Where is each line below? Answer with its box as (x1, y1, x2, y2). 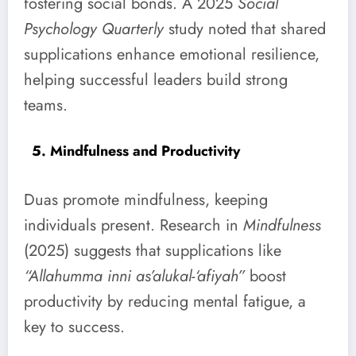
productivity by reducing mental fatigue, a (24, 289, 306, 313)
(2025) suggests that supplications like (24, 238, 281, 262)
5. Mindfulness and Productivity (32, 141, 240, 162)
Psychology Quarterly (24, 17, 164, 41)
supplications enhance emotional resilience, (24, 43, 319, 67)
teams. (24, 94, 68, 118)
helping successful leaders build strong (24, 68, 288, 92)
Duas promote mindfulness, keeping (24, 188, 268, 211)
